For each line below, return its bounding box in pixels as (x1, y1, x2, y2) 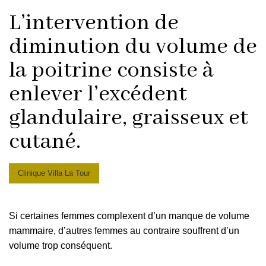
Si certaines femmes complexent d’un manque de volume (9, 210, 249, 221)
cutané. (9, 127, 81, 156)
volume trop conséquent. (9, 240, 112, 251)
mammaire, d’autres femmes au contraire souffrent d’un (9, 225, 239, 236)
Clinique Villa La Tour (18, 168, 90, 178)
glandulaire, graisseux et (9, 103, 248, 132)
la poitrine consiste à (9, 56, 214, 85)
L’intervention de (9, 8, 179, 37)
